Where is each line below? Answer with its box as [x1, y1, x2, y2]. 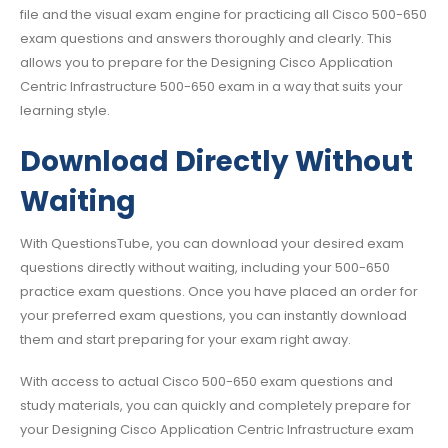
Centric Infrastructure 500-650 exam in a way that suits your [20, 77, 403, 97]
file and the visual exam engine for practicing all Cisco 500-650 [20, 5, 427, 25]
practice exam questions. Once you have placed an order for [20, 281, 418, 301]
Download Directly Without [20, 141, 413, 181]
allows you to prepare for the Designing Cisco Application [20, 53, 393, 73]
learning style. [20, 101, 110, 121]
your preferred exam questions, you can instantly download [20, 305, 407, 325]
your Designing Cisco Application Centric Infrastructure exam [20, 420, 414, 440]
